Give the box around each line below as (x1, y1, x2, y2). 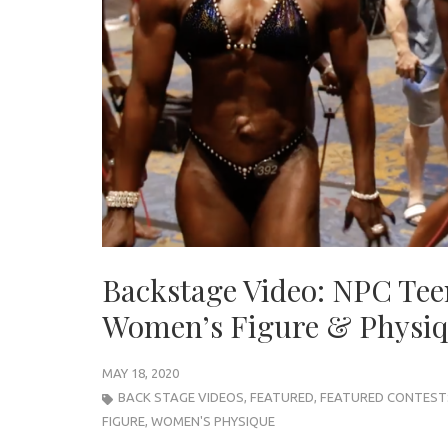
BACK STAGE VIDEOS (118, 390, 244, 405)
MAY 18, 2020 (102, 366, 179, 381)
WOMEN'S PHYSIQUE (151, 414, 275, 429)
